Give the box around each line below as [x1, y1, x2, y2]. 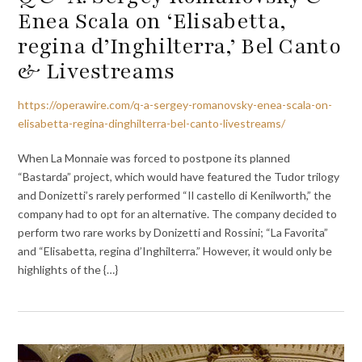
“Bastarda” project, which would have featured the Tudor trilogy [18, 169, 340, 183]
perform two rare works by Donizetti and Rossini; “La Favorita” [18, 225, 329, 239]
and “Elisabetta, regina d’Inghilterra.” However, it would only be [18, 243, 333, 258]
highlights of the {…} [18, 262, 119, 276]
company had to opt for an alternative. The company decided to [18, 206, 338, 221]
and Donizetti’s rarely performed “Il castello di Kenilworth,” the [18, 187, 332, 202]
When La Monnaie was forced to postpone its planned [18, 150, 291, 165]
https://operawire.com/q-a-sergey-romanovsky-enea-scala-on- [18, 98, 333, 112]
